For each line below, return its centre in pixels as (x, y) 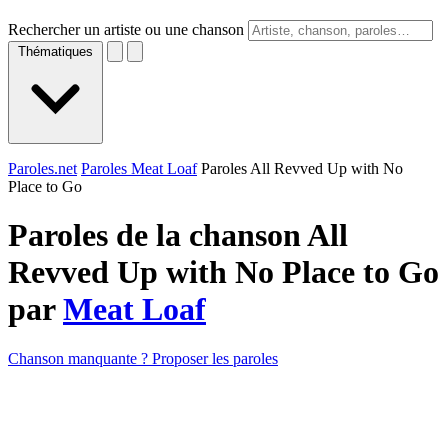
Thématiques (55, 51)
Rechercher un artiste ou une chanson (126, 29)
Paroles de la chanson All (178, 235)
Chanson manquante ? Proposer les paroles (143, 358)
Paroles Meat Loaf (139, 168)
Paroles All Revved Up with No (302, 168)
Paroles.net (42, 168)
